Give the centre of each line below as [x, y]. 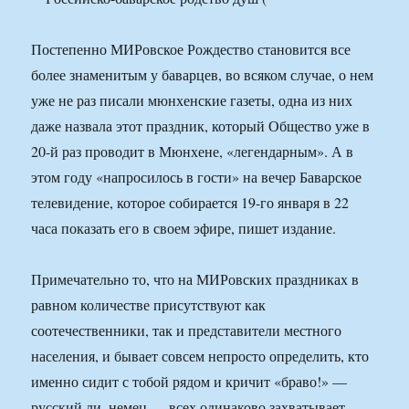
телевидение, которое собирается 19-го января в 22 [190, 203]
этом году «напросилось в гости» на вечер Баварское [197, 177]
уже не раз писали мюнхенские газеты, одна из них [192, 100]
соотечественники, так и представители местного [187, 330]
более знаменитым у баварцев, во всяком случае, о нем [203, 75]
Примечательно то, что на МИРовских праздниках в [195, 279]
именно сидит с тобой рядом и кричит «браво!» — [189, 382]
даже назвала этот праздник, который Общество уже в [201, 126]
